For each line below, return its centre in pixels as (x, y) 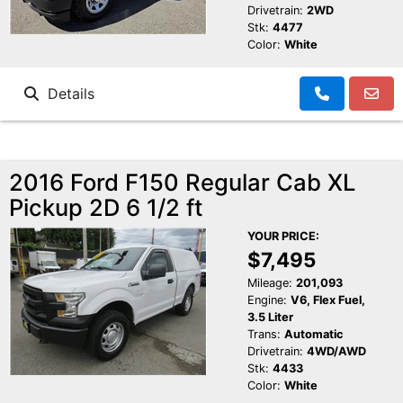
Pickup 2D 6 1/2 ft (106, 208)
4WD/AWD (336, 352)
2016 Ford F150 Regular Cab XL (182, 183)
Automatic (313, 335)
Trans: (264, 335)
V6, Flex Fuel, (327, 300)
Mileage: (269, 283)
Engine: (267, 300)
